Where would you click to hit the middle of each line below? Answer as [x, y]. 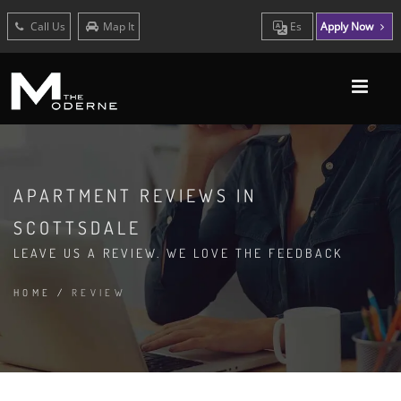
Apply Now [349, 26]
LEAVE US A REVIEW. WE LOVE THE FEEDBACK [178, 253]
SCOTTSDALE [77, 227]
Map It [118, 26]
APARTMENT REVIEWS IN [135, 195]
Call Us [46, 26]
